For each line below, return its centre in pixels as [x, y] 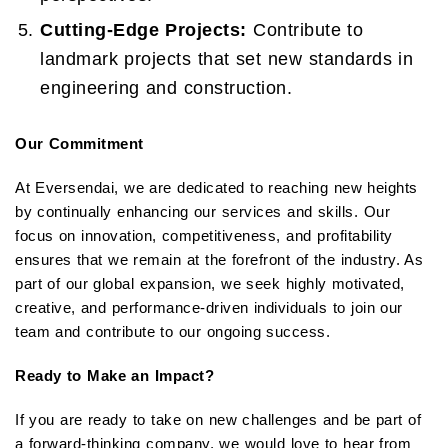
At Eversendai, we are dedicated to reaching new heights [216, 188]
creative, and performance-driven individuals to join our [209, 308]
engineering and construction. [166, 88]
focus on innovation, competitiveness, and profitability [204, 236]
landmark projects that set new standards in [227, 59]
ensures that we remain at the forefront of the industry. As [219, 260]
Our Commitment [79, 144]
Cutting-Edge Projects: [143, 30]
